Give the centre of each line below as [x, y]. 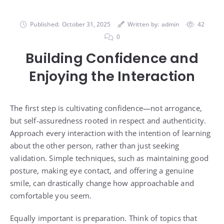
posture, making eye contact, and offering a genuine [102, 170]
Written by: [143, 24]
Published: [44, 24]
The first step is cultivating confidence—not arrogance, [106, 108]
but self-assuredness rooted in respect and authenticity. [108, 120]
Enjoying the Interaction [112, 76]
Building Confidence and [112, 58]
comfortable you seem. [51, 195]
